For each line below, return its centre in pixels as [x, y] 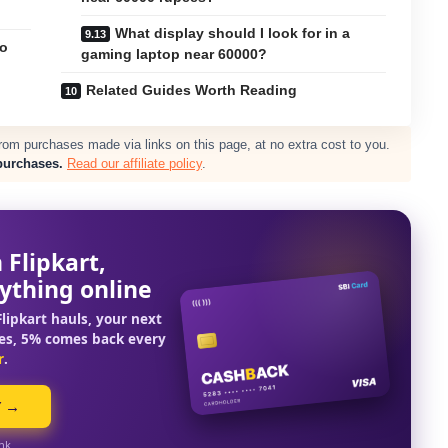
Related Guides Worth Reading [192, 89]
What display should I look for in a [233, 32]
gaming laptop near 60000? [174, 53]
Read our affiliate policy [134, 163]
